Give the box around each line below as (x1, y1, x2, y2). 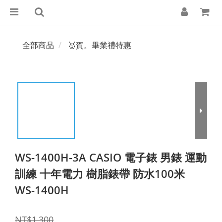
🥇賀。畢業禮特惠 (68, 40, 131, 51)
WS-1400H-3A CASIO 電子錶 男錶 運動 (15, 150, 207, 165)
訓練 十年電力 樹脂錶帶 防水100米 (15, 166, 185, 181)
